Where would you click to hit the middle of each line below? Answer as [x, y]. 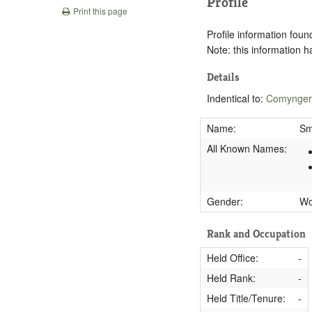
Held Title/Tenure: [246, 298]
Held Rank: [231, 278]
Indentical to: [237, 98]
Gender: [225, 201]
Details [224, 77]
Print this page [99, 10]
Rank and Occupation [257, 234]
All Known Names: [247, 148]
